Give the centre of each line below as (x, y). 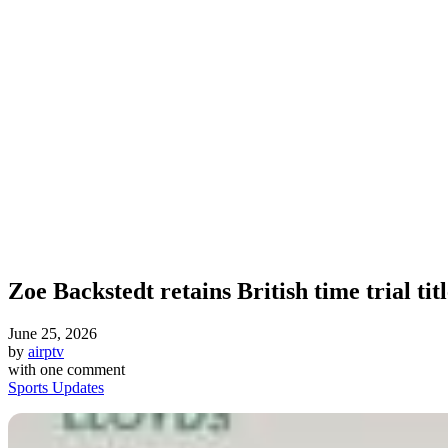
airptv (46, 352)
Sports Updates (56, 388)
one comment (82, 370)
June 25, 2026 (52, 334)
